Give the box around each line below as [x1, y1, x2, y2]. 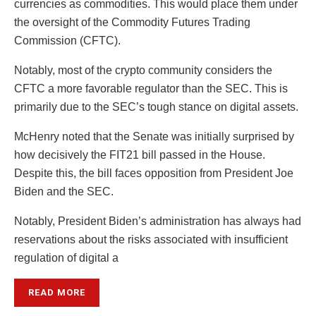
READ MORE [28, 286, 85, 298]
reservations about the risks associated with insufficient [14, 233, 288, 245]
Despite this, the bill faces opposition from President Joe [14, 166, 293, 179]
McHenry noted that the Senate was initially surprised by [14, 130, 294, 142]
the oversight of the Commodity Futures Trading [14, 16, 250, 28]
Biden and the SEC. [14, 185, 114, 197]
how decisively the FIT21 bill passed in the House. [14, 148, 265, 161]
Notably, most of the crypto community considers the [14, 63, 272, 76]
